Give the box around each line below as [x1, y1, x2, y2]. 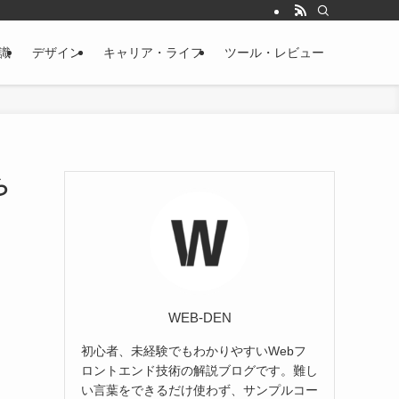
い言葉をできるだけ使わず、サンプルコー [81, 382, 318, 397]
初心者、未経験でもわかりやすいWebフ [81, 343, 306, 358]
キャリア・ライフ [103, 45, 203, 60]
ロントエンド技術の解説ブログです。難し [81, 362, 318, 378]
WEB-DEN [167, 309, 232, 325]
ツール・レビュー [224, 45, 324, 60]
